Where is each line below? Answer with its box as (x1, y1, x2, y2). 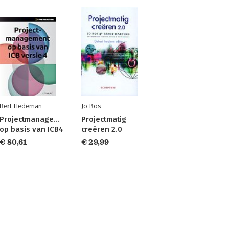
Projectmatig (81, 114, 126, 124)
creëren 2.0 (81, 125, 122, 134)
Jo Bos (81, 102, 101, 110)
